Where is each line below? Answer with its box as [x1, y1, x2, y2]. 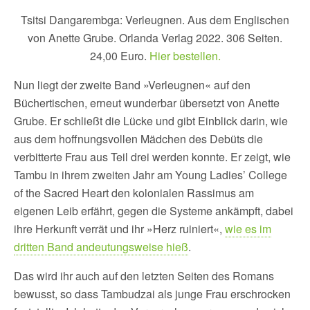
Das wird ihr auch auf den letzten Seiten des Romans [14, 267, 274, 284]
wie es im [225, 220, 271, 237]
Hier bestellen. [149, 47, 221, 64]
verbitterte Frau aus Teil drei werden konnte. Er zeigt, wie [14, 148, 291, 165]
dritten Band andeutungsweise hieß [14, 238, 188, 255]
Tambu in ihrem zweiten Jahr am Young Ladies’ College [14, 166, 287, 183]
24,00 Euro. [89, 47, 149, 64]
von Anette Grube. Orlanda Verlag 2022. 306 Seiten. [28, 29, 282, 46]
